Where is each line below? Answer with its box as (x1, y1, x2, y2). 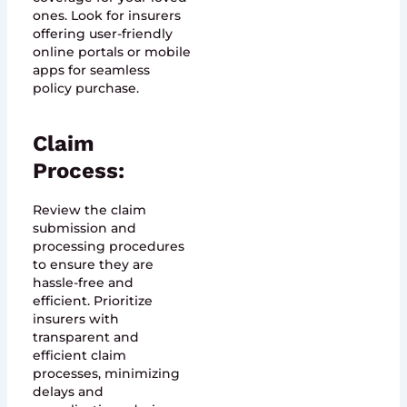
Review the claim (32, 201, 146, 218)
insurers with (32, 310, 119, 327)
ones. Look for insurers (32, 7, 181, 25)
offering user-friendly (32, 25, 173, 43)
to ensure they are (32, 255, 154, 273)
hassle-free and (32, 273, 134, 291)
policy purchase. (32, 80, 139, 97)
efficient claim (32, 346, 126, 363)
